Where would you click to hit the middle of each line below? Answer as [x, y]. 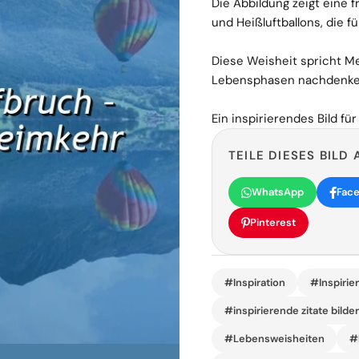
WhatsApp [278, 192]
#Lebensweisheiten [274, 338]
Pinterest [273, 222]
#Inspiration [254, 282]
